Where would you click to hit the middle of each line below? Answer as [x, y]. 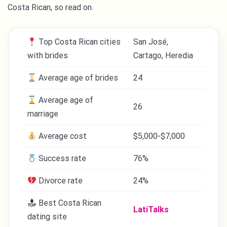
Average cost [62, 136]
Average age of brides [78, 78]
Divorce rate [60, 181]
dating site [47, 217]
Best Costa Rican [69, 203]
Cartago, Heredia [163, 55]
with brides [48, 55]
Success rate [62, 158]
